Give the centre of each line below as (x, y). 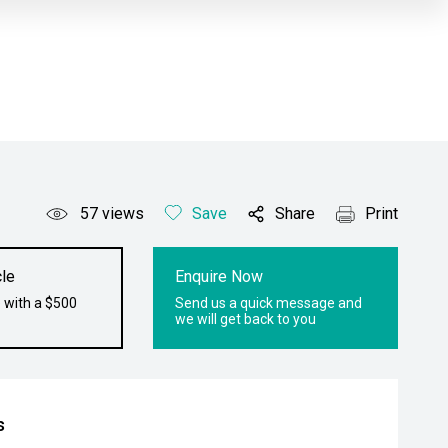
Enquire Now (219, 276)
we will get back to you (246, 319)
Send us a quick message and (269, 303)
